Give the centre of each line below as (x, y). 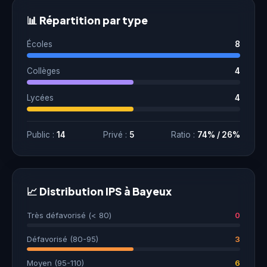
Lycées (40, 98)
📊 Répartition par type (87, 20)
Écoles (40, 44)
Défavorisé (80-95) (63, 239)
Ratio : (184, 135)
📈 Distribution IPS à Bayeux (99, 191)
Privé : (116, 135)
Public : (42, 135)
